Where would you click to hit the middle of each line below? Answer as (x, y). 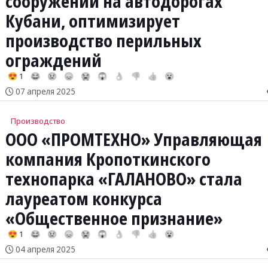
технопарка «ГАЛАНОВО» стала (124, 179)
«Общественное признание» (114, 219)
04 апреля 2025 (44, 249)
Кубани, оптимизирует (92, 21)
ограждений (53, 61)
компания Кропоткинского (108, 159)
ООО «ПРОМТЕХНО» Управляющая (133, 140)
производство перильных (103, 41)
